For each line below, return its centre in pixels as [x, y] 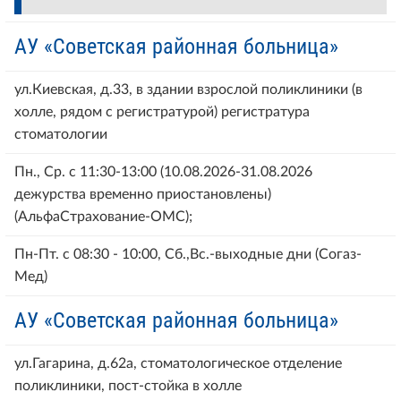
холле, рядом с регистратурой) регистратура [162, 111]
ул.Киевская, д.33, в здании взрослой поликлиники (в [188, 89]
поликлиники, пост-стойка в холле [128, 385]
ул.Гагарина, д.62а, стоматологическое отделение [178, 363]
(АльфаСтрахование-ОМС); [103, 216]
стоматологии [61, 134]
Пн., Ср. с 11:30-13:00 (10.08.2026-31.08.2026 [163, 171]
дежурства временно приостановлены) [143, 194]
